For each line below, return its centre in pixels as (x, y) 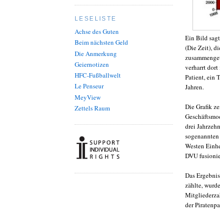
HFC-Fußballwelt (98, 75)
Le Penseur (89, 86)
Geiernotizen (92, 64)
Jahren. (194, 87)
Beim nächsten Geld (101, 42)
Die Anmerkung (96, 53)
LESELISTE (96, 19)
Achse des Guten (97, 31)
